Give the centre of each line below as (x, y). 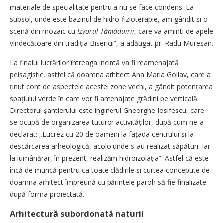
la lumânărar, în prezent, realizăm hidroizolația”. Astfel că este (109, 158)
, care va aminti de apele (174, 31)
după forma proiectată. (47, 194)
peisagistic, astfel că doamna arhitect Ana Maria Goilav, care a (110, 74)
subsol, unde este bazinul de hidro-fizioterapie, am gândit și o (109, 19)
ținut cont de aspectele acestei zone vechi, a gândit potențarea (111, 86)
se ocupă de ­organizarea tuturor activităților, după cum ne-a (107, 122)
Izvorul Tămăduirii (106, 31)
